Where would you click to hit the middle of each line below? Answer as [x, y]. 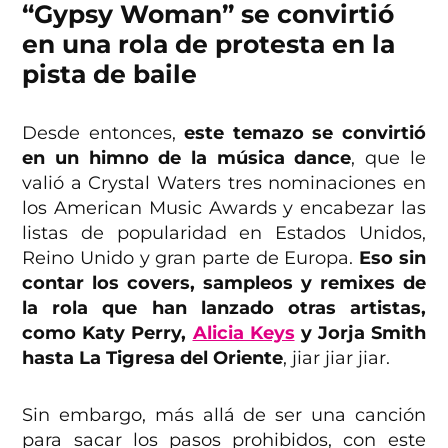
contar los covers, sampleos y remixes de [224, 283]
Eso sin [392, 258]
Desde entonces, [103, 133]
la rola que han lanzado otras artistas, [224, 308]
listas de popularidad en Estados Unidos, [224, 233]
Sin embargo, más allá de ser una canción [224, 415]
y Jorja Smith [360, 333]
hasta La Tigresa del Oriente [153, 358]
